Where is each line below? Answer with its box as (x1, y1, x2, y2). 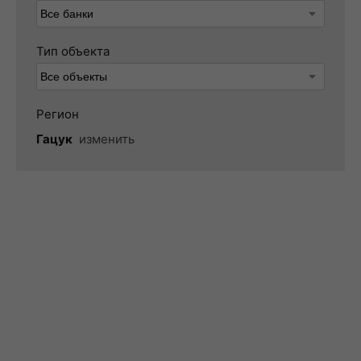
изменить (79, 131, 135, 147)
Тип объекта (36, 44, 110, 59)
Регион (36, 106, 79, 122)
